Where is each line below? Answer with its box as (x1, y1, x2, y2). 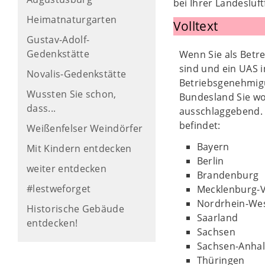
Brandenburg (196, 169, 259, 182)
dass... (27, 102, 56, 115)
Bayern (196, 140, 230, 153)
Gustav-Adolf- (27, 33, 90, 46)
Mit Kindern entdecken (27, 142, 132, 155)
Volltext (173, 18, 218, 34)
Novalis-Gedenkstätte (27, 67, 127, 80)
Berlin (196, 154, 224, 167)
